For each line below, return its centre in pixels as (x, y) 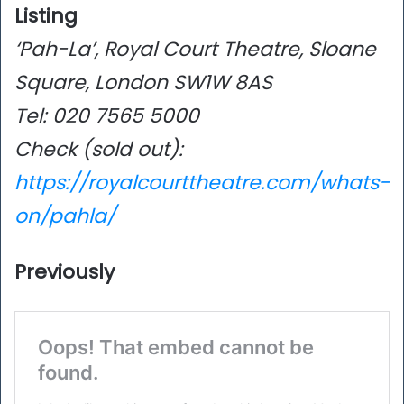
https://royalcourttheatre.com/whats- (202, 182)
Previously (64, 271)
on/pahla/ (65, 216)
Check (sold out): (99, 149)
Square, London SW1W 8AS (143, 82)
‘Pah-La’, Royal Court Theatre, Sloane (195, 49)
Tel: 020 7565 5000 (107, 115)
